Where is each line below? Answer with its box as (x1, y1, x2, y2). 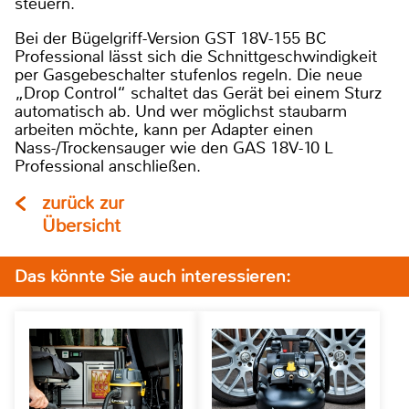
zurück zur (42, 191, 124, 215)
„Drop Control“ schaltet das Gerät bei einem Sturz (15, 81, 382, 104)
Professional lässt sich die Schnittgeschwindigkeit (15, 45, 377, 68)
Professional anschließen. (15, 154, 201, 177)
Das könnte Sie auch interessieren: (15, 264, 290, 288)
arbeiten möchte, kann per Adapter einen (15, 118, 313, 141)
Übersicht (42, 214, 121, 237)
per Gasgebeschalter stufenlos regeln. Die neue (15, 63, 362, 86)
